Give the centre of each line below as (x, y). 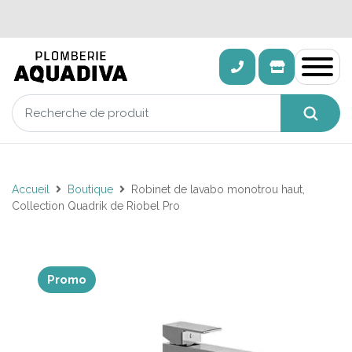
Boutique (90, 189)
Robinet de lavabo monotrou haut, (218, 189)
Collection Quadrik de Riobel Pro (96, 206)
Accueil (31, 189)
